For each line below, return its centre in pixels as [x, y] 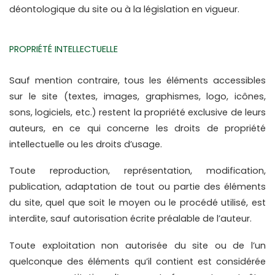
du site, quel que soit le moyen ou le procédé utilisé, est [137, 203]
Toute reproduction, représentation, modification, [137, 171]
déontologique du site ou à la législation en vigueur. [124, 10]
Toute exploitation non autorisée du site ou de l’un [137, 245]
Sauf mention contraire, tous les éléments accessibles [137, 81]
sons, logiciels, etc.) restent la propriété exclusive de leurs [137, 113]
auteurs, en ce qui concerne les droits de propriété [137, 129]
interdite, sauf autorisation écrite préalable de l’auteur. [130, 219]
